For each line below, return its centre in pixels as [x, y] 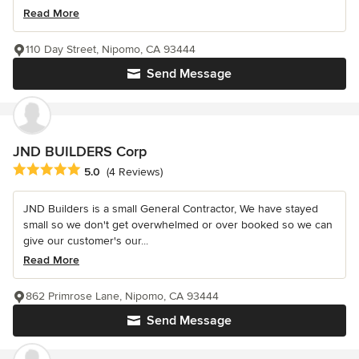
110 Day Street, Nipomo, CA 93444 [111, 50]
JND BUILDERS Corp [80, 152]
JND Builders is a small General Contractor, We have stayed [171, 209]
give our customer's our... [86, 241]
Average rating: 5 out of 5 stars [98, 170]
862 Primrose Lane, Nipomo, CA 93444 [122, 296]
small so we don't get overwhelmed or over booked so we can [178, 225]
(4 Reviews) [135, 171]
